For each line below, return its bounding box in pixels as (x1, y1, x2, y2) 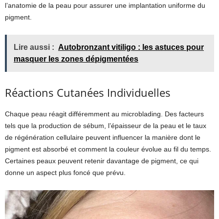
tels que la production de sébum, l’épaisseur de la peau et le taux (5, 121, 206, 130)
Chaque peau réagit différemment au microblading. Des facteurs (5, 109, 204, 118)
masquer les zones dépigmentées (14, 54, 138, 63)
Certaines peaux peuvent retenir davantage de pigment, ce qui (5, 156, 198, 165)
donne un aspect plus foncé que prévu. (5, 168, 126, 176)
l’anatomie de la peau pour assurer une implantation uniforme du (5, 1, 205, 9)
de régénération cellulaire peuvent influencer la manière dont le (5, 133, 200, 141)
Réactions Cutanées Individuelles (5, 85, 171, 100)
